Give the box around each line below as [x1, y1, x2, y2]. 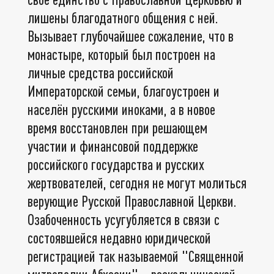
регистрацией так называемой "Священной [28, 246, 244, 265]
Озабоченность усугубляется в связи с [28, 210, 220, 228]
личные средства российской [28, 63, 174, 81]
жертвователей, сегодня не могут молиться [28, 173, 246, 191]
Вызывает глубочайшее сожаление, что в [28, 26, 234, 45]
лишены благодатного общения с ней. [28, 8, 218, 26]
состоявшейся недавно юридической [28, 228, 211, 246]
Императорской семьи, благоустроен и [28, 81, 220, 100]
